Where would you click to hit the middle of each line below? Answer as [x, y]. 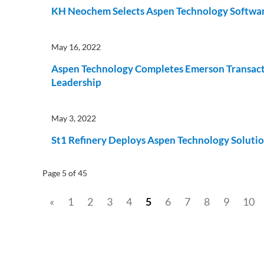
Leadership [76, 82]
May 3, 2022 [74, 118]
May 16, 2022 [76, 47]
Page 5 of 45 [65, 173]
